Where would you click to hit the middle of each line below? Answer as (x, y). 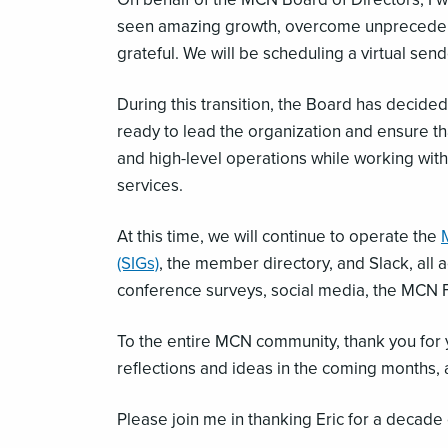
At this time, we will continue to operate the (279, 236)
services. (150, 185)
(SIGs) (138, 263)
